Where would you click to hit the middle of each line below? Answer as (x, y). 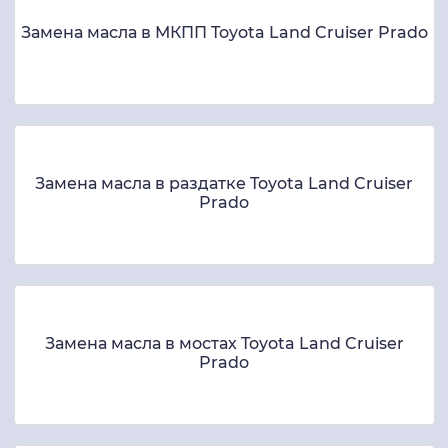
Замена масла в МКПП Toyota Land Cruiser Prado (224, 33)
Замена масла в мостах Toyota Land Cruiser (224, 343)
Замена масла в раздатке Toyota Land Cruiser (224, 183)
